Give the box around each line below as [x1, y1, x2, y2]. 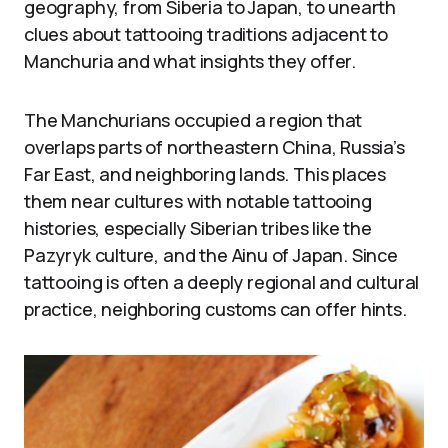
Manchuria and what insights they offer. [24, 48, 356, 73]
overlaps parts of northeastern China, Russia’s [24, 134, 405, 159]
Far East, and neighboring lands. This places [24, 161, 387, 186]
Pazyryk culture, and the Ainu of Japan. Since [24, 242, 398, 267]
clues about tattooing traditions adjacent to [24, 21, 389, 46]
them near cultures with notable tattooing [24, 188, 372, 213]
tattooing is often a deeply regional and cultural [24, 269, 420, 294]
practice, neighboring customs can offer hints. [24, 296, 407, 321]
